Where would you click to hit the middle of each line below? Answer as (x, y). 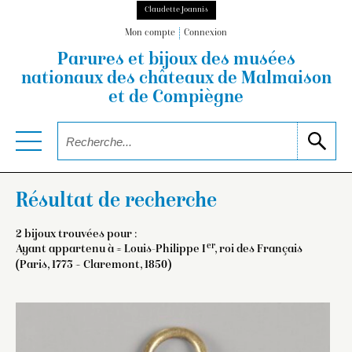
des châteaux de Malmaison (217, 80)
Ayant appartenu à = (70, 249)
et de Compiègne (176, 99)
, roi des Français (258, 249)
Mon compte (150, 34)
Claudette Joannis (176, 10)
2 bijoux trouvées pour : (76, 234)
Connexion (205, 34)
